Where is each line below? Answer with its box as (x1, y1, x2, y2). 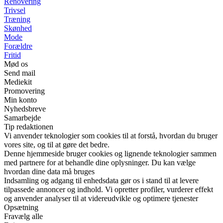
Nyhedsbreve (4, 105, 46, 113)
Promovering (4, 87, 45, 96)
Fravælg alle (4, 212, 43, 221)
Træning (4, 15, 30, 24)
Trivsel (4, 6, 25, 15)
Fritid (4, 51, 21, 60)
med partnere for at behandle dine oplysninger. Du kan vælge (4, 158, 196, 167)
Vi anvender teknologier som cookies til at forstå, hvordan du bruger (4, 131, 218, 140)
